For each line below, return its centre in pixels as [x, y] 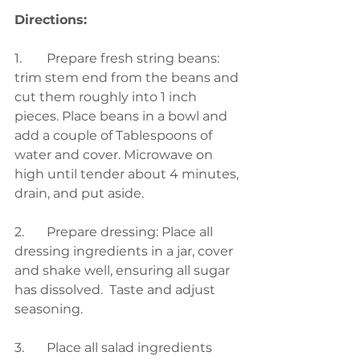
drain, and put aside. [82, 193]
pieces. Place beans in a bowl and [123, 116]
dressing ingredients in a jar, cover [125, 251]
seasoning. [50, 309]
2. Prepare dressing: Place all [19, 232]
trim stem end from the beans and [128, 78]
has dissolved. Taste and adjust [117, 290]
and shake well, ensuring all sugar [124, 270]
